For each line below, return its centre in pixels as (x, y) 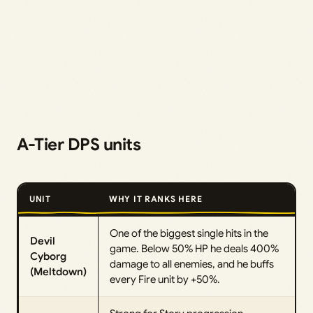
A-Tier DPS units (79, 144)
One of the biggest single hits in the (189, 233)
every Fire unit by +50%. (165, 279)
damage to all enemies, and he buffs (192, 264)
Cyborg (48, 256)
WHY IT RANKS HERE (156, 198)
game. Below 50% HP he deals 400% (194, 248)
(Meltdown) (58, 271)
